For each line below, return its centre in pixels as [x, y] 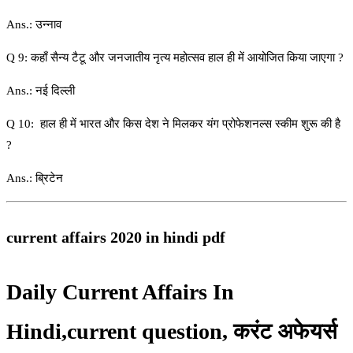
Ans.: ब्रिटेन [35, 178]
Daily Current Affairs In [120, 292]
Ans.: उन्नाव [34, 24]
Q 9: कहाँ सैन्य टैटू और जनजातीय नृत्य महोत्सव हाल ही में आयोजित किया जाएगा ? [175, 57]
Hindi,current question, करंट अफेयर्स [172, 331]
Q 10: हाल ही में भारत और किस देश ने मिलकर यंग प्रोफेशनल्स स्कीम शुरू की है [173, 123]
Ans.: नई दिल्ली [41, 90]
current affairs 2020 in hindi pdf [116, 238]
